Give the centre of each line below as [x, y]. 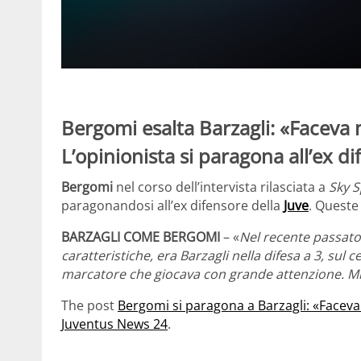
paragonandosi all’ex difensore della [172, 205]
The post [89, 305]
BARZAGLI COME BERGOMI [142, 237]
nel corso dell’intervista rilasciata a [222, 187]
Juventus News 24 [114, 324]
